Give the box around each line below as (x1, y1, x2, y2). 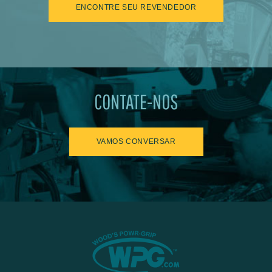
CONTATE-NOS (94, 90, 178, 114)
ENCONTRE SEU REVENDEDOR (75, 3, 197, 12)
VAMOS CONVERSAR (96, 137, 176, 146)
